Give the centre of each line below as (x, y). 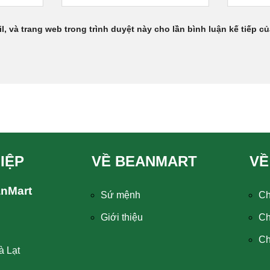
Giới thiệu (121, 218)
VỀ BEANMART (144, 162)
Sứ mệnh (120, 195)
